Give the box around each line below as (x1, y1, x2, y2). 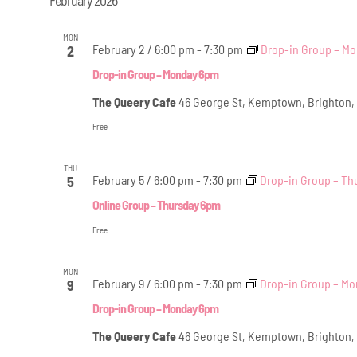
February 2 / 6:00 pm (92, 41, 194, 57)
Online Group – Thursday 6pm (92, 196, 220, 212)
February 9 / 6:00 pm (92, 275, 194, 291)
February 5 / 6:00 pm (92, 171, 194, 187)
